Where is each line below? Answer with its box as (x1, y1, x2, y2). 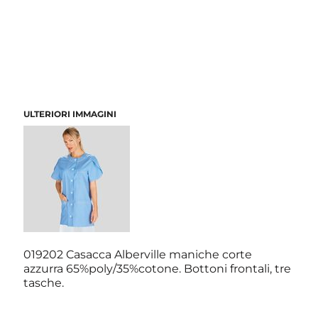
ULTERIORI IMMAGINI (23, 108, 117, 119)
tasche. (23, 275, 65, 290)
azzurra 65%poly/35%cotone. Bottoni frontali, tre (23, 261, 292, 275)
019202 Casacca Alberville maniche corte (23, 247, 253, 261)
